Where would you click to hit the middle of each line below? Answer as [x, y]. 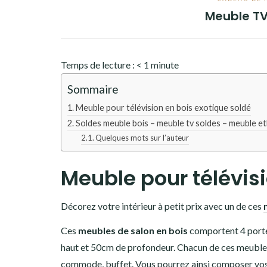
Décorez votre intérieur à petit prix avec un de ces [162, 206]
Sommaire [93, 89]
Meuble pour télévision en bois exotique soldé [163, 108]
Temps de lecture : [99, 65]
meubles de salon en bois [133, 230]
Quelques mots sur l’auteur [142, 138]
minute [165, 65]
